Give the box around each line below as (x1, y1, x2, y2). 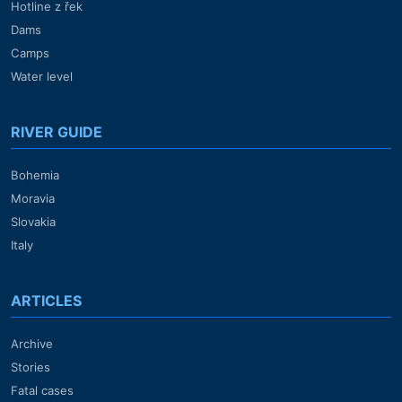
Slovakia (11, 214, 56, 230)
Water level (11, 69, 73, 84)
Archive (11, 336, 53, 352)
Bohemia (11, 168, 59, 183)
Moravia (11, 191, 55, 206)
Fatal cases (11, 383, 74, 398)
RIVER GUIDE (11, 123, 102, 142)
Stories (11, 360, 50, 375)
